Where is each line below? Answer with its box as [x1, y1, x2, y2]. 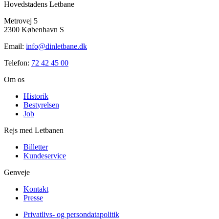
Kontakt [23, 185, 48, 194]
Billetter [23, 143, 48, 152]
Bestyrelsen [23, 101, 59, 109]
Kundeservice [23, 152, 66, 160]
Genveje [4, 168, 30, 177]
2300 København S [4, 25, 64, 34]
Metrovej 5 [4, 17, 38, 25]
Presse [23, 194, 43, 202]
